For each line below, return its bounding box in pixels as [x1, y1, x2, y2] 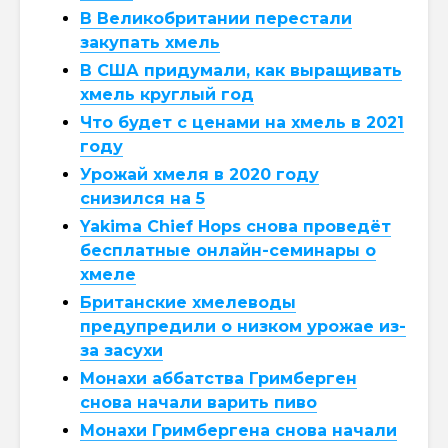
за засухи [80, 340, 163, 360]
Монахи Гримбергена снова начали [80, 420, 397, 440]
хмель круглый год [80, 84, 254, 104]
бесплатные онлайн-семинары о [80, 240, 376, 260]
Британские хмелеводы [80, 292, 296, 312]
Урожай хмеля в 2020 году [80, 164, 319, 184]
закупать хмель [80, 32, 220, 52]
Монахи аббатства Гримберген [80, 368, 357, 388]
